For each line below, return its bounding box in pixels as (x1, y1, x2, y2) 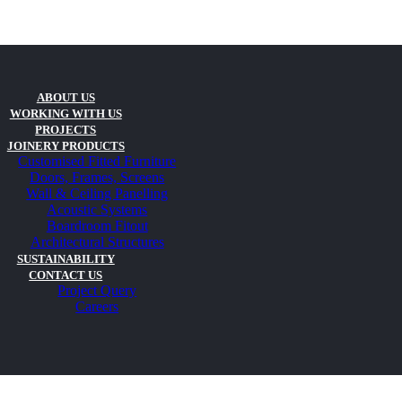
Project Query (57, 283, 137, 298)
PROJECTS (35, 123, 97, 136)
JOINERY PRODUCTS (6, 139, 125, 153)
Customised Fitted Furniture (18, 153, 177, 169)
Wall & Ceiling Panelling (26, 186, 169, 201)
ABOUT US (36, 91, 95, 104)
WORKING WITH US (9, 107, 122, 120)
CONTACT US (29, 268, 103, 282)
